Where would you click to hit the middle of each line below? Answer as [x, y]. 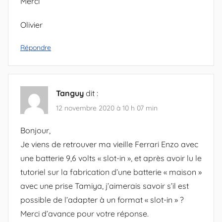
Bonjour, [35, 131]
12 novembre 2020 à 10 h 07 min [107, 108]
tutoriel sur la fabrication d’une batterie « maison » [111, 172]
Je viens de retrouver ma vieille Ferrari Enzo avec [109, 144]
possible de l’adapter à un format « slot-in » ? [102, 200]
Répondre [36, 47]
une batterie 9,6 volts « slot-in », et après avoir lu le [111, 158]
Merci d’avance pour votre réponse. [84, 214]
